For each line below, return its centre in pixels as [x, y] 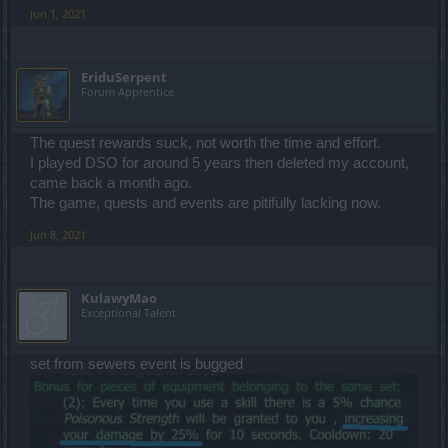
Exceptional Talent [128, 313]
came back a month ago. [111, 183]
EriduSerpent [124, 77]
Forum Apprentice [127, 92]
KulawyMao [119, 298]
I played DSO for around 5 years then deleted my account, [219, 163]
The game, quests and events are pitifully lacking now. [205, 203]
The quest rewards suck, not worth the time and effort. [205, 143]
